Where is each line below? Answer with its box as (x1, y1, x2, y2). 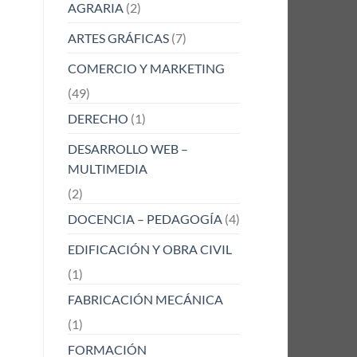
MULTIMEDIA (67, 160, 147, 176)
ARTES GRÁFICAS (67, 29, 169, 45)
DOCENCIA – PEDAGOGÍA (67, 210, 222, 226)
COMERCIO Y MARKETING (67, 60, 225, 76)
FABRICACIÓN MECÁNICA (67, 291, 223, 307)
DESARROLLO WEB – (67, 140, 188, 156)
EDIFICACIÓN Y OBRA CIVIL (67, 241, 232, 257)
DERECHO (67, 110, 128, 126)
